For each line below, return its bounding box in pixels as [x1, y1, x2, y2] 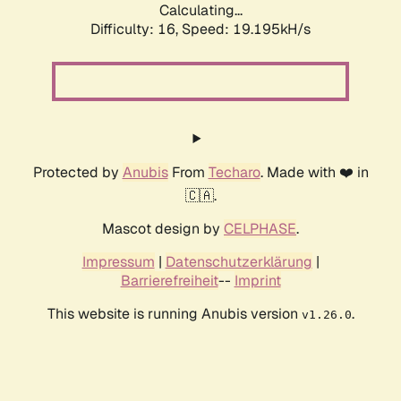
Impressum [81, 252, 155, 272]
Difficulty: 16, [90, 20, 182, 39]
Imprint [234, 271, 281, 291]
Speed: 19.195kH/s [182, 20, 311, 39]
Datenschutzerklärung [165, 252, 312, 272]
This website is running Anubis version [47, 304, 302, 324]
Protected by [32, 163, 123, 183]
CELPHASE [224, 219, 296, 239]
